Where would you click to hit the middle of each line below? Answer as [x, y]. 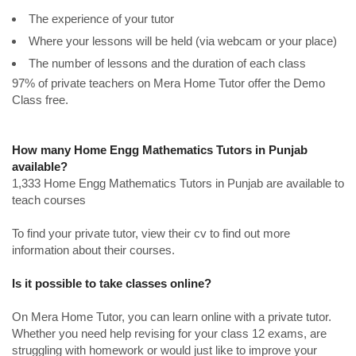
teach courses [49, 200]
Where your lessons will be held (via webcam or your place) [183, 41]
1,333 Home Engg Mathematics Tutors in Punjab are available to [178, 183]
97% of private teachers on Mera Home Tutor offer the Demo [168, 83]
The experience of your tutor [101, 19]
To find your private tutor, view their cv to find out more [151, 233]
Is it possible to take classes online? [112, 283]
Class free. [40, 100]
